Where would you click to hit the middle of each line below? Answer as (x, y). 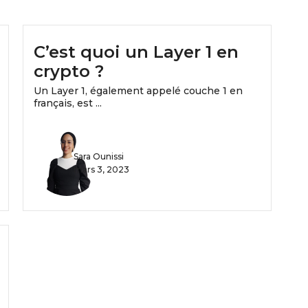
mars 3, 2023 (101, 170)
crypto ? (68, 71)
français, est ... (67, 103)
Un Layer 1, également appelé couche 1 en (138, 91)
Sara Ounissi (98, 157)
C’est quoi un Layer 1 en (136, 52)
